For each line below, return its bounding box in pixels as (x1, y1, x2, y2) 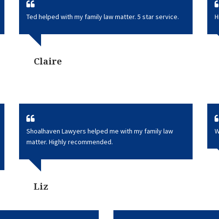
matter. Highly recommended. (26, 137, 113, 146)
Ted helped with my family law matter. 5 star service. (26, 12, 179, 21)
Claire (34, 56, 62, 66)
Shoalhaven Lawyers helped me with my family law (26, 127, 173, 135)
